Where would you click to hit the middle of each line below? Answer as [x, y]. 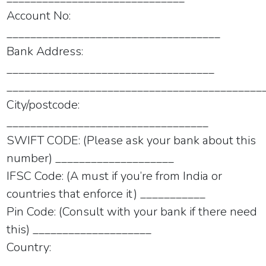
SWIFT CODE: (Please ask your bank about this [132, 140]
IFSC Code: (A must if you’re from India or [115, 176]
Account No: [39, 15]
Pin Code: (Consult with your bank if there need [132, 211]
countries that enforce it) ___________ [106, 194]
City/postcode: [43, 104]
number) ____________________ [91, 158]
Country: [29, 247]
